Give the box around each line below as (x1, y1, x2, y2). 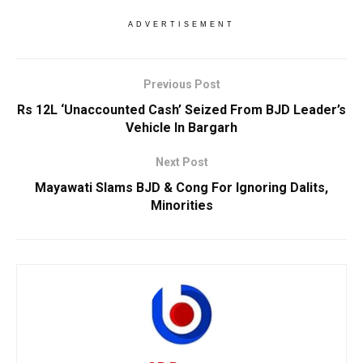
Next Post (155, 155, 208, 169)
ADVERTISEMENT (128, 19, 235, 28)
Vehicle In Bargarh (126, 119, 237, 135)
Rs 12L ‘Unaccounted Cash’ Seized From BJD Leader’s (17, 101, 346, 117)
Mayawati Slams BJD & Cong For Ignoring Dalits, (35, 179, 328, 195)
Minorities (150, 197, 213, 213)
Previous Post (143, 77, 220, 91)
